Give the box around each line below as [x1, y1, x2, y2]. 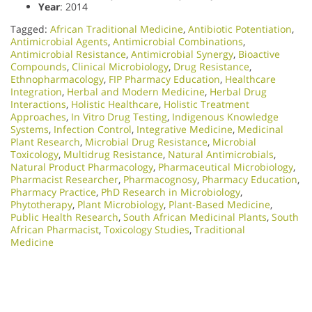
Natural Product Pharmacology [10, 159, 153, 173]
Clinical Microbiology [72, 59, 169, 73]
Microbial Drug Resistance [85, 134, 208, 148]
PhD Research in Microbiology [101, 185, 240, 198]
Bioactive [238, 47, 280, 61]
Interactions [10, 97, 66, 111]
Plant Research [10, 134, 80, 148]
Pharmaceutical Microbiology [158, 159, 293, 173]
